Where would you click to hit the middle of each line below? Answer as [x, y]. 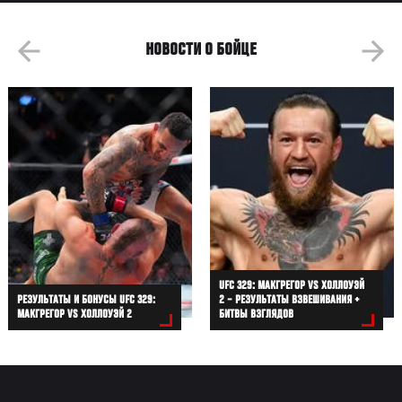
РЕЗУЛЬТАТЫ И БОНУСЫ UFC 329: [87, 301]
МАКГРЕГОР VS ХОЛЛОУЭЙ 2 [75, 315]
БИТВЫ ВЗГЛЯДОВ [257, 315]
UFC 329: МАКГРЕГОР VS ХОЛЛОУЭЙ [292, 287]
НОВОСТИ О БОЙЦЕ [201, 51]
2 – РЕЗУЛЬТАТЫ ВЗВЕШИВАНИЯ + [290, 301]
